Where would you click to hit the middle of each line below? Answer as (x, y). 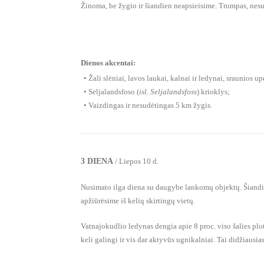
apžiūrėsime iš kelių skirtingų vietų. (138, 201)
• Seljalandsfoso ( (111, 92)
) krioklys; (213, 92)
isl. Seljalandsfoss (168, 92)
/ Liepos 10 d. (136, 161)
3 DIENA (97, 161)
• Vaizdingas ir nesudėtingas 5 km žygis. (148, 105)
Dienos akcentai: (108, 63)
